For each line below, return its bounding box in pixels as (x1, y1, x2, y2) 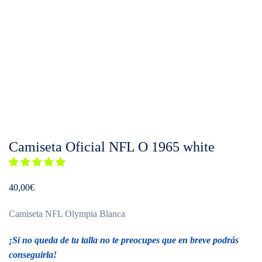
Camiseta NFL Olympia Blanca (9, 209, 125, 219)
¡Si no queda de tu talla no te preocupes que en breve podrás (9, 235, 239, 245)
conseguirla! (9, 250, 57, 260)
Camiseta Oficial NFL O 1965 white (9, 139, 215, 154)
